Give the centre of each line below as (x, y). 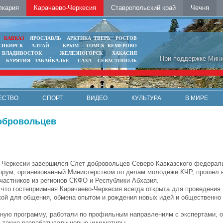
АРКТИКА (79, 38)
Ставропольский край (143, 8)
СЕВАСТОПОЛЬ (117, 60)
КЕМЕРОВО (122, 46)
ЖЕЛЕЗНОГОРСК (81, 53)
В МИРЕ (197, 98)
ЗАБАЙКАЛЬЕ (53, 60)
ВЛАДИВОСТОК (22, 53)
